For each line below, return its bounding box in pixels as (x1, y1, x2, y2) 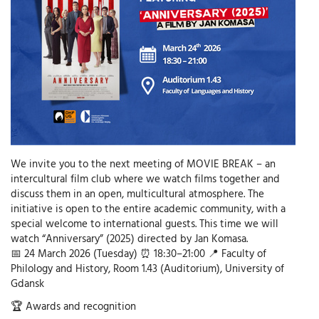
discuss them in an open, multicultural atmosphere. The (11, 185, 264, 202)
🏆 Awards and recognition (11, 297, 136, 314)
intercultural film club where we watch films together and (11, 170, 280, 187)
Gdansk (11, 275, 44, 292)
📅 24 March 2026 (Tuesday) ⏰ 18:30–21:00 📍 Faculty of (11, 245, 266, 262)
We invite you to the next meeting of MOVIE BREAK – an (11, 155, 276, 172)
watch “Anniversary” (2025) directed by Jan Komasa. (11, 230, 248, 247)
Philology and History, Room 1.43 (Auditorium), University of (11, 260, 284, 277)
